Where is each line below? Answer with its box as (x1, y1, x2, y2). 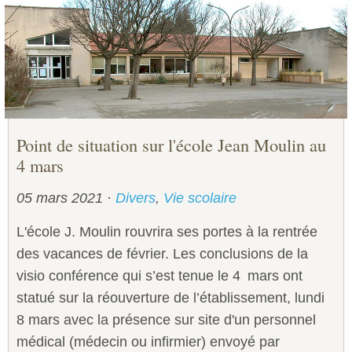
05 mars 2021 (16, 190, 107, 207)
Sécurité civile (13, 5, 91, 20)
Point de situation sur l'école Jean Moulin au (16, 133, 326, 157)
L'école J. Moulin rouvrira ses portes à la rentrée (16, 224, 317, 240)
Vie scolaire (163, 190, 236, 207)
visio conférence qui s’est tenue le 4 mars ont (16, 268, 302, 284)
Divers (115, 190, 156, 207)
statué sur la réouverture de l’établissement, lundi (16, 290, 324, 306)
